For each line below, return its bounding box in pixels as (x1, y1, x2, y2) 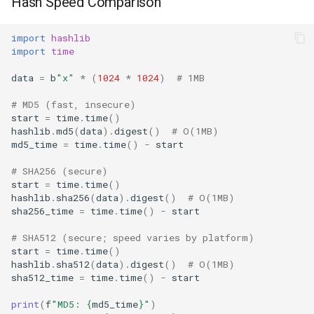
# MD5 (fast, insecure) (11, 97, 136, 111)
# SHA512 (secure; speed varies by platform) (11, 231, 254, 244)
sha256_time (11, 204, 74, 217)
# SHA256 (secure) (11, 164, 108, 177)
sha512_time (11, 271, 74, 284)
